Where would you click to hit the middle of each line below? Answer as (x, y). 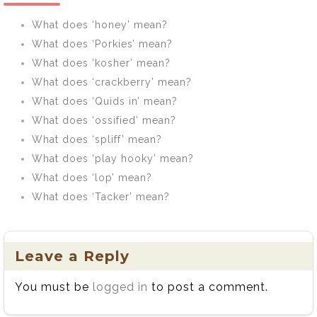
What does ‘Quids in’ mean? (105, 101)
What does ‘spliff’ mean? (97, 139)
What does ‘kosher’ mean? (101, 63)
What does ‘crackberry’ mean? (112, 82)
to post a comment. (208, 287)
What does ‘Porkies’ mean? (102, 44)
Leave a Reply (72, 256)
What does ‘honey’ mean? (100, 25)
